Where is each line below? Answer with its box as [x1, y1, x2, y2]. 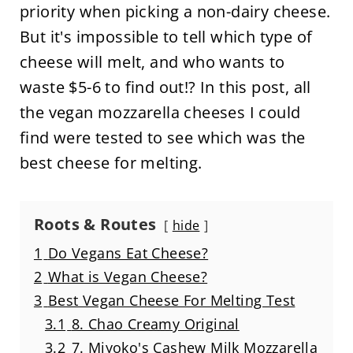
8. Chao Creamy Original [71, 314, 240, 333]
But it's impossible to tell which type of [19, 25, 313, 47]
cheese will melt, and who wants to [19, 50, 285, 72]
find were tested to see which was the [19, 126, 306, 148]
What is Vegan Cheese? [47, 266, 208, 286]
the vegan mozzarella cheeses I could [19, 101, 301, 123]
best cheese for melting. [19, 151, 206, 173]
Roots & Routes [33, 213, 157, 235]
